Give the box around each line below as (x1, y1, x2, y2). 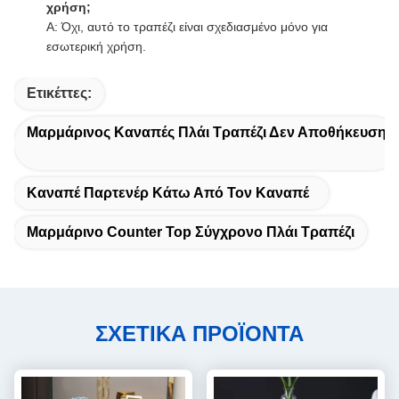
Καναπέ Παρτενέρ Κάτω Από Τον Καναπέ (27, 185, 309, 200)
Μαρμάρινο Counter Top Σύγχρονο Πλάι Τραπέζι (27, 224, 354, 240)
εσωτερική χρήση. (46, 39, 146, 53)
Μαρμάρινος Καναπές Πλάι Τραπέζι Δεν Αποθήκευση (27, 125, 387, 140)
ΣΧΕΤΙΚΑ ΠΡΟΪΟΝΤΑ (95, 322, 304, 346)
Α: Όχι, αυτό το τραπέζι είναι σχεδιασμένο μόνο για (46, 20, 328, 34)
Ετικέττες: (27, 85, 92, 101)
